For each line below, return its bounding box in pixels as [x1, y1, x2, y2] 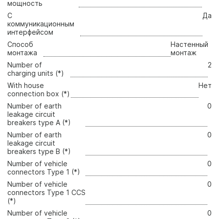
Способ [7, 40, 33, 49]
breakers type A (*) [7, 118, 71, 127]
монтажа [7, 48, 37, 57]
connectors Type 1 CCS [7, 188, 86, 197]
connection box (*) [7, 89, 70, 98]
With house [7, 81, 44, 90]
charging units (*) [7, 69, 64, 78]
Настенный [171, 40, 209, 49]
